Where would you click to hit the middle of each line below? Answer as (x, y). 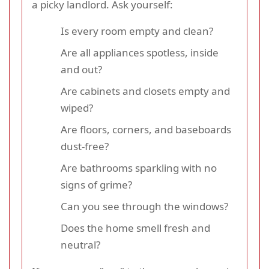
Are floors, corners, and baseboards (146, 130)
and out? (81, 70)
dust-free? (85, 147)
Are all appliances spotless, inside (140, 53)
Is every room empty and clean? (137, 31)
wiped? (77, 108)
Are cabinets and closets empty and (145, 91)
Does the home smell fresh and (135, 228)
